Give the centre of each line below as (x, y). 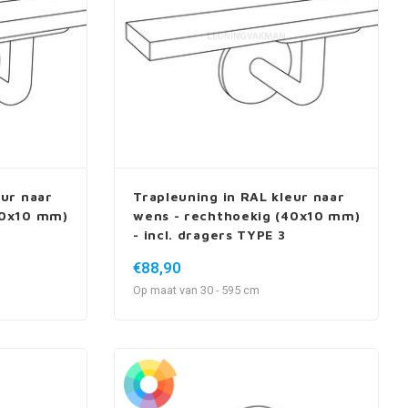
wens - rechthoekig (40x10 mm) (247, 215)
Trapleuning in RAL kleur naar (239, 196)
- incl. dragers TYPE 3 (209, 234)
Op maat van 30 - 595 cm (197, 290)
